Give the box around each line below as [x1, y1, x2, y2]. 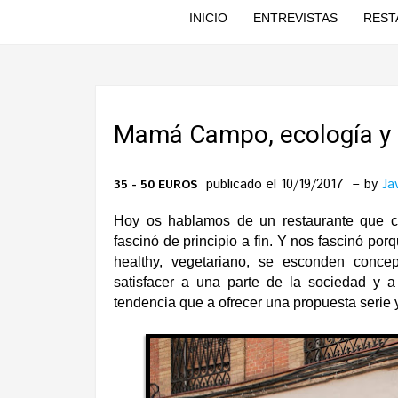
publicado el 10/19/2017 [206, 175, 348, 194]
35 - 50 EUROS [114, 177, 197, 194]
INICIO [188, 11, 227, 25]
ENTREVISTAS [252, 11, 338, 25]
